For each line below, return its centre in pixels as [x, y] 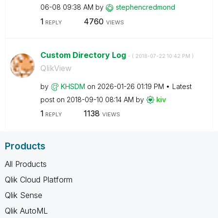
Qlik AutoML [26, 210]
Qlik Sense [24, 195]
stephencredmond [145, 7]
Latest [182, 86]
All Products [26, 164]
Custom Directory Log [84, 55]
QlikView [56, 68]
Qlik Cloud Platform [39, 179]
